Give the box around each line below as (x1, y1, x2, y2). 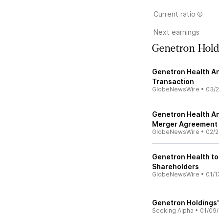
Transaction (152, 77, 194, 86)
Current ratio (153, 10, 196, 18)
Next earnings (153, 28, 199, 36)
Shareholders (152, 162, 199, 171)
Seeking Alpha (152, 207, 194, 214)
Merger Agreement (152, 120, 218, 128)
